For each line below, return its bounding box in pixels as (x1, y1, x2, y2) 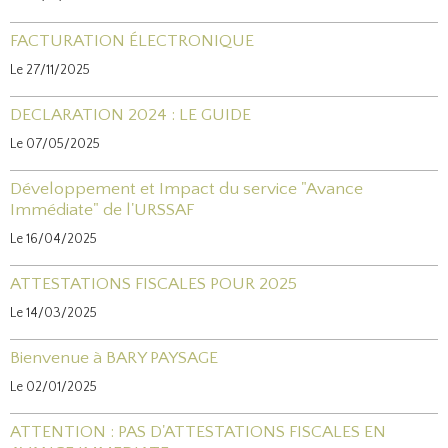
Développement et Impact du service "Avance (10, 179, 363, 199)
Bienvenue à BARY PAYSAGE (10, 348, 218, 368)
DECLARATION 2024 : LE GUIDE (10, 105, 251, 125)
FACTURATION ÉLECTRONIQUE (10, 31, 254, 51)
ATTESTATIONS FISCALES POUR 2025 (10, 274, 297, 294)
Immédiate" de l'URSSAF (10, 200, 194, 220)
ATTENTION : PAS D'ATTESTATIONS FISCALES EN (10, 422, 386, 442)
